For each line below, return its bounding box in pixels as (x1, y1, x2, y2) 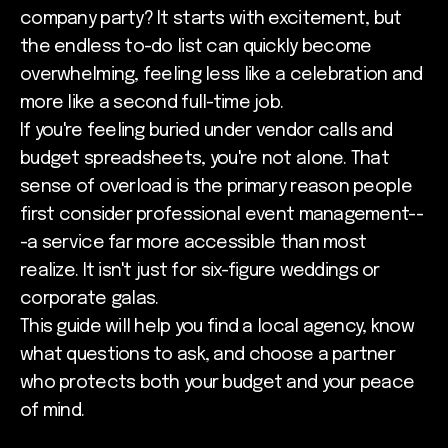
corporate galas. (20, 289, 159, 308)
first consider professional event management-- (20, 205, 423, 224)
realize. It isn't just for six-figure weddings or (20, 261, 380, 280)
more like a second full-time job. (20, 93, 284, 112)
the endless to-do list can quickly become (20, 37, 372, 56)
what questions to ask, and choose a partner (20, 345, 396, 364)
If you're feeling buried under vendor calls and (20, 121, 393, 140)
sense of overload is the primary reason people (20, 177, 412, 196)
